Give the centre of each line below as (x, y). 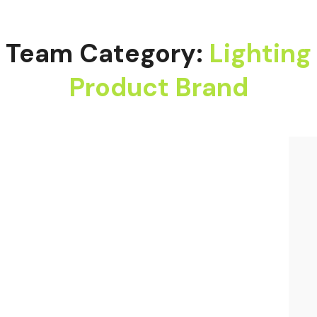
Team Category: (108, 53)
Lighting (260, 53)
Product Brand (158, 87)
